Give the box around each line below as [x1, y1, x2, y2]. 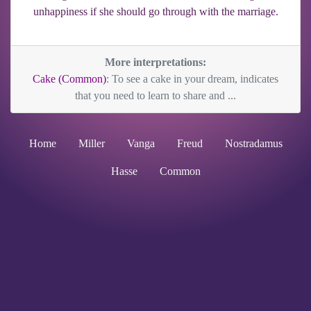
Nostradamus [224, 137, 283, 149]
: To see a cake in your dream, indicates [106, 72, 278, 85]
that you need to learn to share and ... [75, 89, 236, 101]
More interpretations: [105, 56, 206, 68]
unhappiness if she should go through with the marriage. [33, 5, 278, 17]
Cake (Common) [33, 72, 106, 85]
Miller [78, 137, 105, 149]
